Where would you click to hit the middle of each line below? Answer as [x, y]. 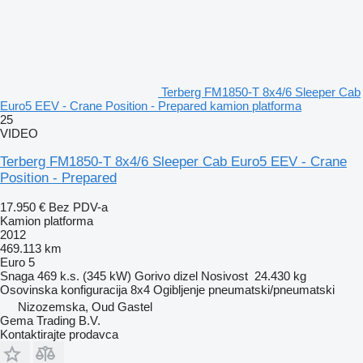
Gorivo [152, 275]
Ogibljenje [179, 289]
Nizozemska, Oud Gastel [85, 306]
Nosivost [224, 275]
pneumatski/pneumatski [271, 289]
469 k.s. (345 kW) [84, 275]
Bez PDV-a [78, 207]
